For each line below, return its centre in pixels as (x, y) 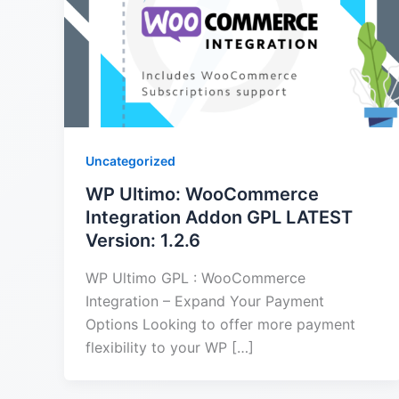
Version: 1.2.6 (143, 241)
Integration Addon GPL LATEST (219, 218)
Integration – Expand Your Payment (205, 301)
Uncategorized (130, 160)
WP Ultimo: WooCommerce (202, 195)
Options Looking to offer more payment (220, 324)
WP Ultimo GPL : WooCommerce (195, 277)
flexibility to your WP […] (170, 347)
